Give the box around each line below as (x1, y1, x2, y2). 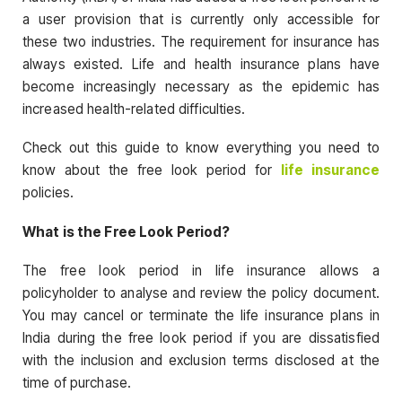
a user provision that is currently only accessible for (22, 11, 380, 29)
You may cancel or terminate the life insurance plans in (22, 306, 380, 324)
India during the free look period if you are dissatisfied (22, 328, 380, 346)
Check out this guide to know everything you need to (22, 139, 380, 157)
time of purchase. (22, 373, 132, 391)
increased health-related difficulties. (22, 100, 246, 118)
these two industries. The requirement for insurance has (22, 33, 380, 51)
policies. (22, 184, 74, 202)
